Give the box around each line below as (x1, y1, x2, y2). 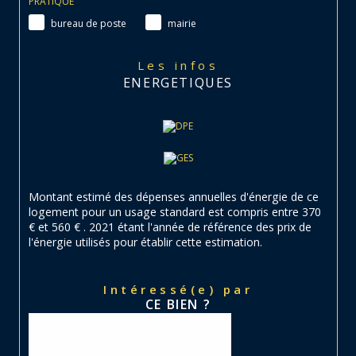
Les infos (147, 57, 219, 74)
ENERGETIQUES (122, 74, 234, 92)
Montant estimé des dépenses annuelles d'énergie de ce (29, 189, 319, 205)
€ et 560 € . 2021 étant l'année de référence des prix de (29, 219, 311, 235)
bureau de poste (51, 16, 126, 30)
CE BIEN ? (145, 296, 211, 314)
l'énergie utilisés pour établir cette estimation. (29, 234, 262, 250)
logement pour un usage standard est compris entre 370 (29, 204, 321, 220)
